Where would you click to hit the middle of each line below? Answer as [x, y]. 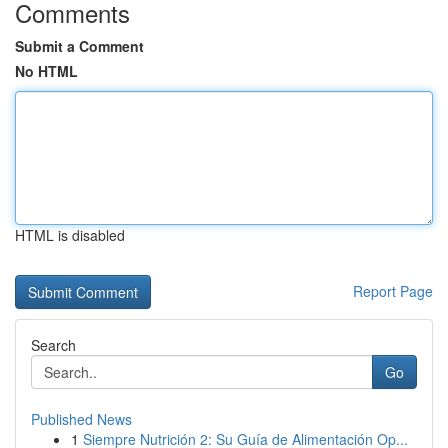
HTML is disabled [70, 235]
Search [53, 345]
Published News [81, 419]
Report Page [393, 291]
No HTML [46, 71]
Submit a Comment [79, 46]
